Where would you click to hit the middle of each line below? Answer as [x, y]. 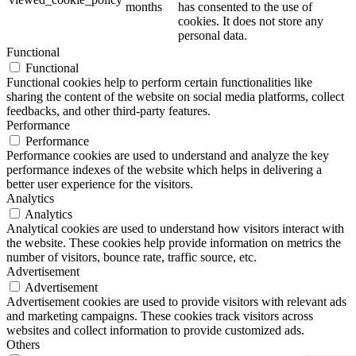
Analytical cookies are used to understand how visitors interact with [175, 229]
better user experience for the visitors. [100, 184]
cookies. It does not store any [251, 21]
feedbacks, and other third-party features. [108, 111]
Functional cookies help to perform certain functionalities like [159, 83]
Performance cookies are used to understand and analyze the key [168, 156]
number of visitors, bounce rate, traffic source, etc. [132, 257]
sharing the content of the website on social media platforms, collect [175, 97]
